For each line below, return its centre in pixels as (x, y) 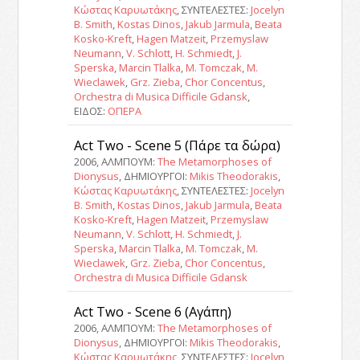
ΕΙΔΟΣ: (90, 110)
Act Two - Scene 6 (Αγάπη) (152, 311)
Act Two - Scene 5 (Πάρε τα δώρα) (177, 145)
